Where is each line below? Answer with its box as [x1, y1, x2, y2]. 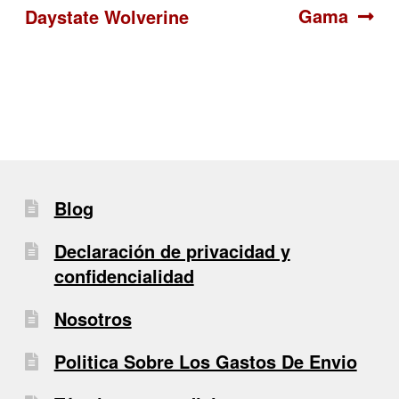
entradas [24, 53, 162, 104]
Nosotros [53, 305, 132, 332]
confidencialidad [53, 263, 194, 289]
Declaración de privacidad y [53, 238, 290, 265]
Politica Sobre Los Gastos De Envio [53, 348, 357, 375]
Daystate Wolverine [25, 3, 190, 29]
